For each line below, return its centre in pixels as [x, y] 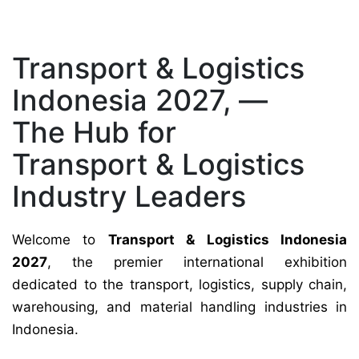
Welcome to [60, 240]
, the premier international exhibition [197, 262]
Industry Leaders [129, 197]
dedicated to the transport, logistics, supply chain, [179, 285]
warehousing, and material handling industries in [179, 307]
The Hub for [94, 133]
